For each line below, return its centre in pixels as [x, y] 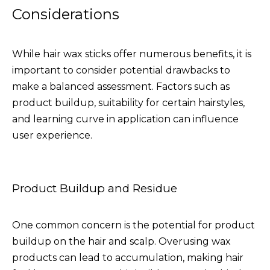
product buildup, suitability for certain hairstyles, [128, 102]
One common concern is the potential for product [133, 225]
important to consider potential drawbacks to [121, 70]
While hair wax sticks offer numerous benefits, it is [132, 54]
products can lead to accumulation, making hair [128, 257]
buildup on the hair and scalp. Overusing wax [121, 241]
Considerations [66, 14]
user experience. [52, 135]
